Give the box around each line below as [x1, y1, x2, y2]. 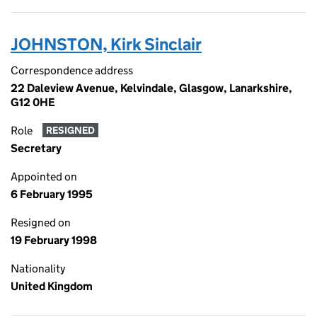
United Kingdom [11, 279, 93, 293]
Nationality [11, 262, 65, 275]
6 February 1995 [11, 188, 93, 201]
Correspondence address [11, 64, 133, 77]
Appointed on [11, 170, 77, 183]
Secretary [11, 142, 62, 155]
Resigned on [11, 216, 71, 229]
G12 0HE [11, 96, 55, 109]
